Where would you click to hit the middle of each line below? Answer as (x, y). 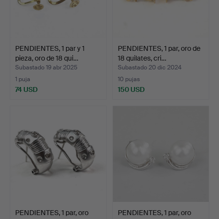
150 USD (131, 89)
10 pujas (129, 79)
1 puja (23, 79)
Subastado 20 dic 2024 (150, 67)
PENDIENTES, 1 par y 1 (50, 48)
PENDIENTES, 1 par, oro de (159, 48)
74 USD (26, 89)
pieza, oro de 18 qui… (47, 58)
